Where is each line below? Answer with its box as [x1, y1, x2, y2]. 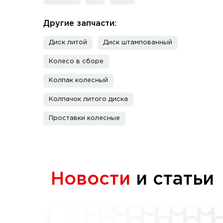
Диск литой [49, 40, 87, 45]
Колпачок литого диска [49, 97, 128, 102]
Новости [51, 172, 130, 188]
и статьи [130, 172, 214, 188]
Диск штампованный [103, 40, 172, 45]
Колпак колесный [49, 78, 108, 83]
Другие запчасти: [43, 20, 116, 27]
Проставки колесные [49, 115, 120, 121]
